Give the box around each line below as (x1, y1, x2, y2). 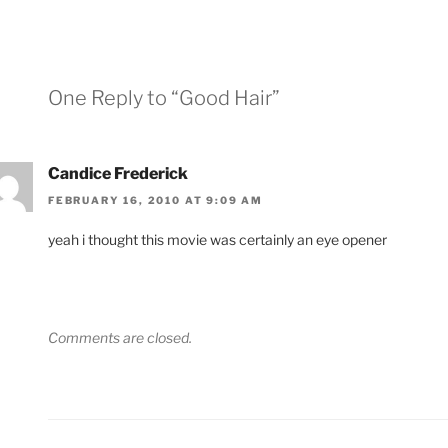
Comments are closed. (48, 328, 192, 346)
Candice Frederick (48, 164, 188, 184)
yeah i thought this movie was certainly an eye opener (48, 230, 387, 248)
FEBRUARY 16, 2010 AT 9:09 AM (48, 193, 263, 206)
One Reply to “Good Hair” (48, 86, 280, 111)
